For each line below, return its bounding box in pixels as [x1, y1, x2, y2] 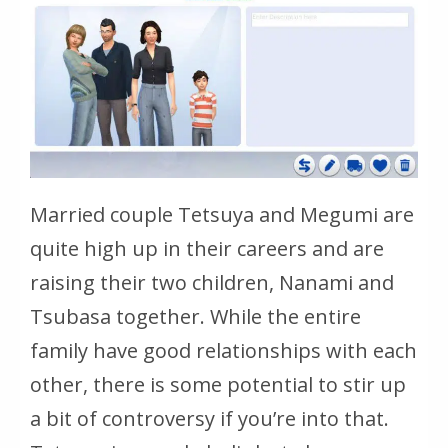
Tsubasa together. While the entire [30, 302, 361, 330]
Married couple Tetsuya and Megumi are [30, 200, 414, 228]
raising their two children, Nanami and [30, 268, 394, 296]
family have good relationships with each [30, 336, 417, 364]
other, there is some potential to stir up [30, 370, 406, 398]
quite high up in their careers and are [30, 234, 384, 262]
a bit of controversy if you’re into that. [30, 404, 389, 432]
